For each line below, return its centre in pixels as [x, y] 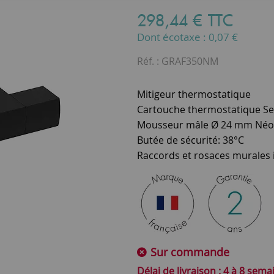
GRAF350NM [190, 61]
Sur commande [188, 252]
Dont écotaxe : [173, 37]
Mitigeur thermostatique [194, 94]
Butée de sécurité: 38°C [191, 140]
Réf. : [149, 61]
